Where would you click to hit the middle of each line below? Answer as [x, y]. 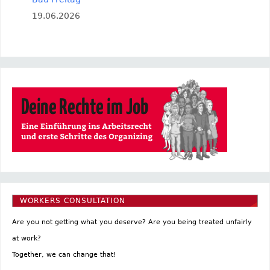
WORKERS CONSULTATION [72, 201]
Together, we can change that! [64, 254]
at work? [26, 238]
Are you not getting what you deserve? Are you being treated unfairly [132, 222]
